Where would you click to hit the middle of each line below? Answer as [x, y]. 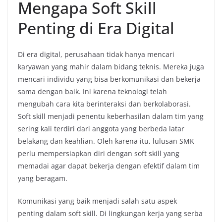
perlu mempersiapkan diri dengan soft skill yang [99, 153]
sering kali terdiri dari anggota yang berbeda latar [101, 129]
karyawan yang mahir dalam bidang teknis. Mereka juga [111, 67]
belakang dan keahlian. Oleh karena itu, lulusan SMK [106, 141]
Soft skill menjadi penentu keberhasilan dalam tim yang [111, 116]
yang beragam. [43, 178]
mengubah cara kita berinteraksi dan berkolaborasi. [104, 104]
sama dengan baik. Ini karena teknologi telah [92, 91]
